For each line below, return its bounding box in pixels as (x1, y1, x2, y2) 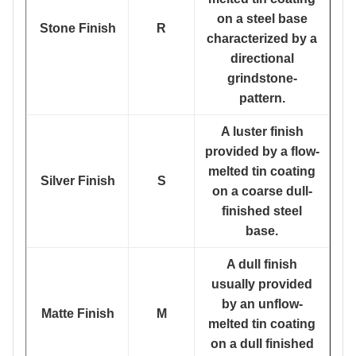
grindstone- (226, 72, 297, 85)
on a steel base (216, 12, 308, 25)
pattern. (238, 91, 285, 105)
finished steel (222, 204, 302, 218)
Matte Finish (41, 307, 114, 320)
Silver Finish (40, 174, 115, 188)
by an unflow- (221, 297, 303, 311)
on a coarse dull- (211, 184, 312, 198)
